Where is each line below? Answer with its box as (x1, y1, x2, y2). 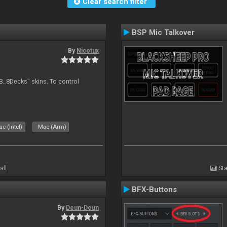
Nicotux (77, 47, 99, 54)
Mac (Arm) (38, 124, 67, 130)
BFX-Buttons (132, 185, 177, 194)
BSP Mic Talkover (132, 28, 195, 37)
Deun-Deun (66, 204, 99, 211)
